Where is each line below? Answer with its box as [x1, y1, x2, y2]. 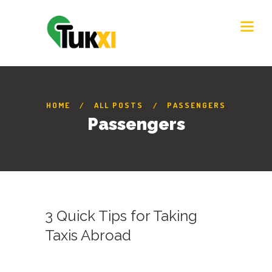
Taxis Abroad [45, 226, 131, 245]
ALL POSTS [94, 100, 143, 110]
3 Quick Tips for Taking [45, 207, 197, 225]
